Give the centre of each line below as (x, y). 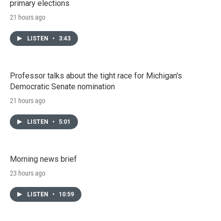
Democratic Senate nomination (62, 86)
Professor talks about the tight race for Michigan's (96, 75)
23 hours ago (28, 173)
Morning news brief (43, 159)
